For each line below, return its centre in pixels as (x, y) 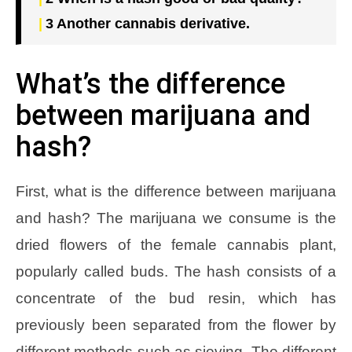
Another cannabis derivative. (151, 23)
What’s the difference (150, 84)
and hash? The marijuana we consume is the (176, 218)
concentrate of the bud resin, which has (176, 298)
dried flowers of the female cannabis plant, (176, 244)
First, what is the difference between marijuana (176, 191)
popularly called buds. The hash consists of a (176, 271)
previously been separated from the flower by (176, 324)
